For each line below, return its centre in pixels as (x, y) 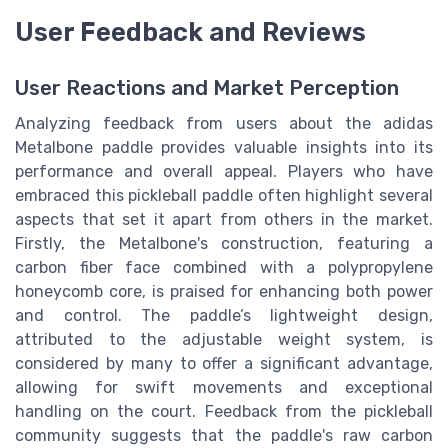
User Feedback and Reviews (190, 32)
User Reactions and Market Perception (207, 88)
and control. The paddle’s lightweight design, (224, 316)
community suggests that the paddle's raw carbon (224, 436)
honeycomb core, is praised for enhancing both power (224, 292)
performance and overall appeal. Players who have (224, 172)
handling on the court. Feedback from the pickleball (224, 412)
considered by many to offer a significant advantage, (224, 364)
